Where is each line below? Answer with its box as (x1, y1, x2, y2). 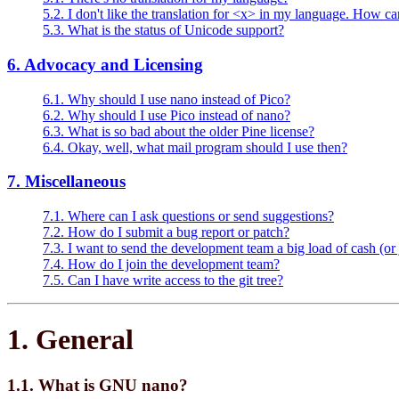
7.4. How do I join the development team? (43, 256, 280, 272)
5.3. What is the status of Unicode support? (43, 22, 284, 38)
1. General (7, 323, 134, 356)
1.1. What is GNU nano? (7, 375, 188, 395)
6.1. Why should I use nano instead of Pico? (43, 91, 290, 107)
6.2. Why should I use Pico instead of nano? (43, 107, 290, 123)
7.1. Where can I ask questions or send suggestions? (43, 208, 334, 224)
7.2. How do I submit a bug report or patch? (43, 224, 289, 240)
